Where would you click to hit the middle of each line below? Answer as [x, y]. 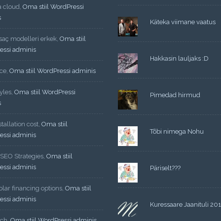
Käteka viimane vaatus [183, 22]
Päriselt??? [166, 168]
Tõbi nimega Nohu [177, 131]
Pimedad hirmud [175, 95]
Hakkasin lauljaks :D [180, 58]
